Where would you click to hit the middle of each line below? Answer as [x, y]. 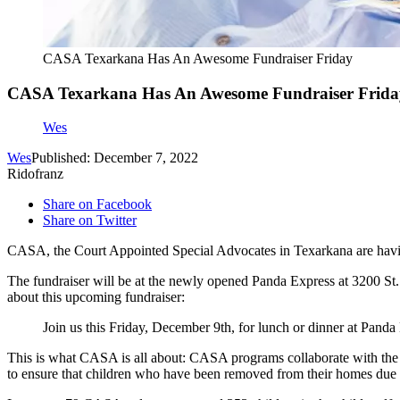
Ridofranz [35, 174]
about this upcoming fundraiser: [96, 297]
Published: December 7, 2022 [115, 158]
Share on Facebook [97, 204]
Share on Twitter [90, 221]
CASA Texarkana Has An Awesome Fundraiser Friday [198, 58]
